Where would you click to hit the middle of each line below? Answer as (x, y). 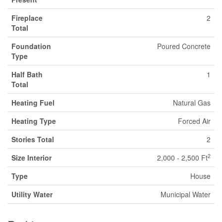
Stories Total (33, 139)
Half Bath (27, 75)
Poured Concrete (184, 46)
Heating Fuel (33, 103)
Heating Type (34, 121)
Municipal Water (186, 194)
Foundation (31, 46)
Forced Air (194, 121)
